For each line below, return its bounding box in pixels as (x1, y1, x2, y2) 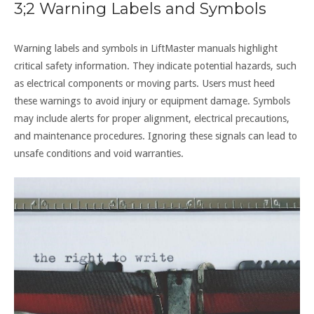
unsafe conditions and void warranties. (14, 147, 184, 159)
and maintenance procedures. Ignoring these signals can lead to (14, 130, 297, 142)
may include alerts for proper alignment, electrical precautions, (14, 112, 289, 124)
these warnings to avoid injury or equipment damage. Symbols (14, 95, 290, 107)
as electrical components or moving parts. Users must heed (14, 77, 275, 89)
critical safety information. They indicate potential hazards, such (14, 60, 296, 71)
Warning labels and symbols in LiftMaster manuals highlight (14, 42, 278, 54)
